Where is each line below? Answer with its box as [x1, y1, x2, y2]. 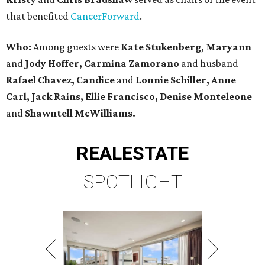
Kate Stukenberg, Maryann [121, 41, 251, 53]
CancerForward [70, 10, 140, 22]
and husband [179, 57, 238, 70]
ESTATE [122, 142, 189, 165]
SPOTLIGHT [83, 170, 182, 193]
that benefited [6, 10, 70, 22]
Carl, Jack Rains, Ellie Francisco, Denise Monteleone [6, 91, 252, 103]
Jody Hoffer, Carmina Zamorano [25, 57, 179, 70]
